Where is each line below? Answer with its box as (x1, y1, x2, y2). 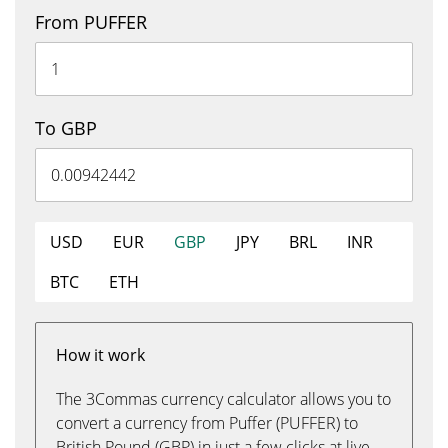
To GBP (35, 116, 97, 140)
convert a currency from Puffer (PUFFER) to (56, 412, 358, 434)
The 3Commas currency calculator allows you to (56, 388, 391, 410)
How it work (56, 344, 145, 366)
